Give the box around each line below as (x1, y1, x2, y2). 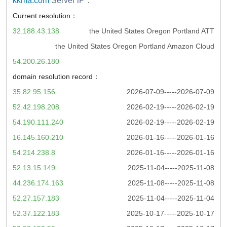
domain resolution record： (13, 72, 100, 81)
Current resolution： (13, 11, 78, 20)
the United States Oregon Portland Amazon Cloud (55, 42, 214, 50)
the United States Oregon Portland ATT (89, 26, 214, 35)
